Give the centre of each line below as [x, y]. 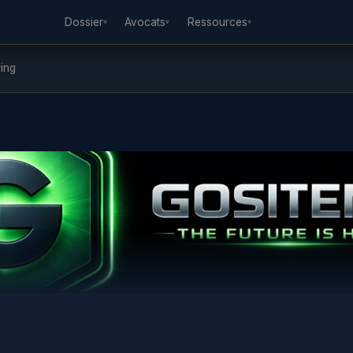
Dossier [84, 22]
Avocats [145, 22]
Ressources [217, 22]
